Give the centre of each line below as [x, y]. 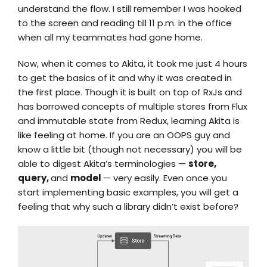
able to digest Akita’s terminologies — [103, 164]
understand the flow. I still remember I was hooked [130, 9]
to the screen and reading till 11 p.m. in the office [125, 23]
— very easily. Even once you [165, 178]
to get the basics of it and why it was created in [125, 78]
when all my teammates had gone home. [110, 37]
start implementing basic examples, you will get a [128, 192]
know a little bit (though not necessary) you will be [130, 149]
